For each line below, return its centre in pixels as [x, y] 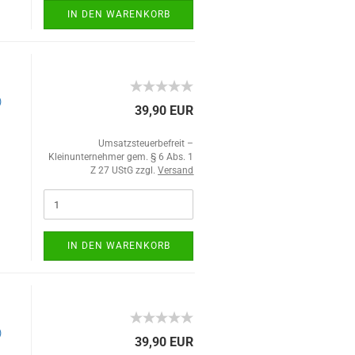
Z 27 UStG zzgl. [124, 170]
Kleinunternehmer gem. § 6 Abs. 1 [121, 157]
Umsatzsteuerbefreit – [146, 143]
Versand [176, 170]
